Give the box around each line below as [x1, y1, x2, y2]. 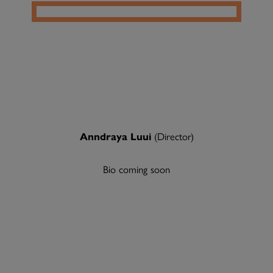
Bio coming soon [103, 161, 170, 177]
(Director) [154, 129, 194, 144]
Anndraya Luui [79, 129, 154, 144]
